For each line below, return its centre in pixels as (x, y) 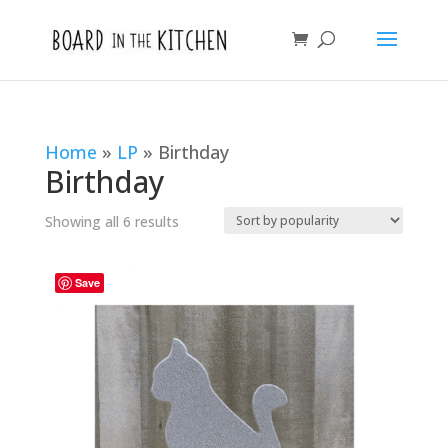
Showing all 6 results (111, 221)
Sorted (199, 220)
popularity (210, 280)
